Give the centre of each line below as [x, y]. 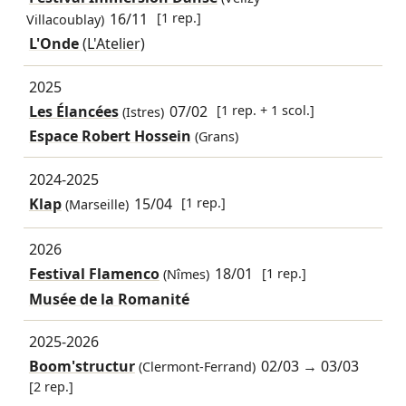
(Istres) [141, 112]
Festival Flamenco [94, 274]
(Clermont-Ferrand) [195, 367]
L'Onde [55, 44]
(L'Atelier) [113, 44]
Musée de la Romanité [109, 299]
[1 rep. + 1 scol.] [266, 110]
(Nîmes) [184, 275]
